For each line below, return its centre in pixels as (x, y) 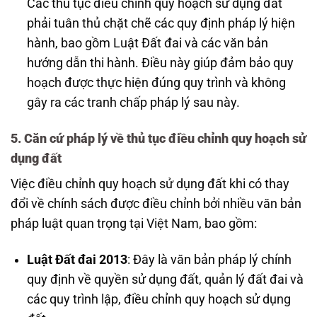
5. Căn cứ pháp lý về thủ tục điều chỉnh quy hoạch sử (158, 138)
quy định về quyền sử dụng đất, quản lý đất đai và (165, 280)
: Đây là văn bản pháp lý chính (209, 260)
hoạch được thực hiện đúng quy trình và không (156, 82)
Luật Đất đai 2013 (77, 260)
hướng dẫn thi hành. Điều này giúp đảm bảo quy (160, 63)
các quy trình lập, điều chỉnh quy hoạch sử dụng (158, 300)
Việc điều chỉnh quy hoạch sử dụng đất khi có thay (150, 184)
